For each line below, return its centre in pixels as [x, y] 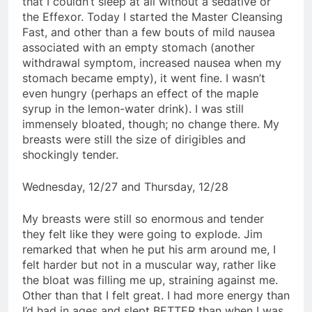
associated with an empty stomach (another [139, 47]
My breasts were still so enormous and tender [143, 218]
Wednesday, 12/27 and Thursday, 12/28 [125, 186]
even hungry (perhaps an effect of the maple [140, 93]
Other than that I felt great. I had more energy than [156, 295]
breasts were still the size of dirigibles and [134, 139]
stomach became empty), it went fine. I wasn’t [144, 78]
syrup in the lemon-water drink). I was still [133, 108]
